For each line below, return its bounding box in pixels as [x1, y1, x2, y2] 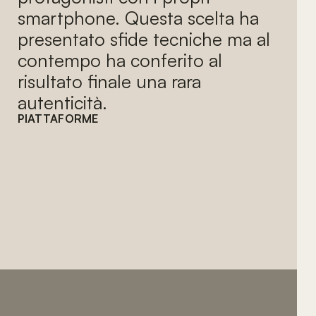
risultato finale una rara [18, 69, 202, 92]
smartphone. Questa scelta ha [18, 6, 260, 29]
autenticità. [18, 90, 108, 114]
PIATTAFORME [18, 111, 99, 126]
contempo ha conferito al [18, 48, 223, 71]
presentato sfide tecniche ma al [18, 27, 271, 50]
